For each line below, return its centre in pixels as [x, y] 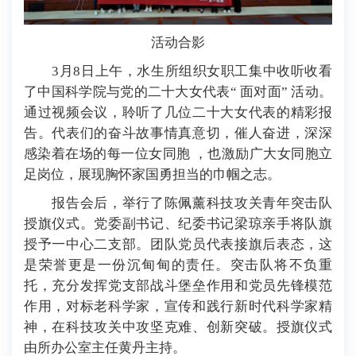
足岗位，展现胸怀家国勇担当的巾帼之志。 [152, 175]
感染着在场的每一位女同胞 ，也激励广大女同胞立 [178, 154]
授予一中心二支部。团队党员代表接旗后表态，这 [178, 245]
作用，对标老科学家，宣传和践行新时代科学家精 [178, 307]
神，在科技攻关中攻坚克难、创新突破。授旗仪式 [178, 327]
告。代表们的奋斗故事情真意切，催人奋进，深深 [178, 133]
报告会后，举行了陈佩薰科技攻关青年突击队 [178, 203]
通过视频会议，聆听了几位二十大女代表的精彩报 [178, 113]
